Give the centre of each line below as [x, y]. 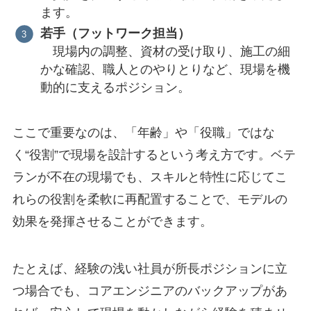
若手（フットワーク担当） [116, 34]
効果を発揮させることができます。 [112, 222]
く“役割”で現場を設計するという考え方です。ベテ [154, 155]
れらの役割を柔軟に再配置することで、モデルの [150, 200]
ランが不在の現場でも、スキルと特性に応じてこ [150, 177]
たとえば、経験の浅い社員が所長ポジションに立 [150, 268]
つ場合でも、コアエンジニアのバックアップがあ [150, 291]
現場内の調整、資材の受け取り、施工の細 [166, 52]
